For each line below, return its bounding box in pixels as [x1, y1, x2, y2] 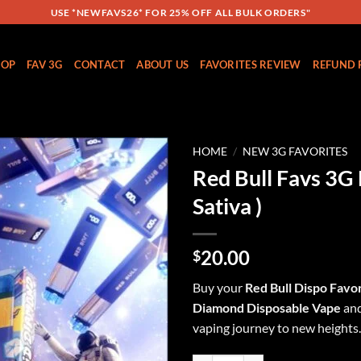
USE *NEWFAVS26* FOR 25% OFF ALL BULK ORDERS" [50, 6, 311, 19]
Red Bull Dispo [245, 279, 330, 295]
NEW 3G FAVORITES [243, 145, 348, 158]
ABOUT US [136, 58, 189, 71]
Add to [120, 185, 154, 199]
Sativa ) [193, 192, 262, 219]
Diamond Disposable [193, 299, 309, 315]
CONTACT [73, 58, 126, 71]
